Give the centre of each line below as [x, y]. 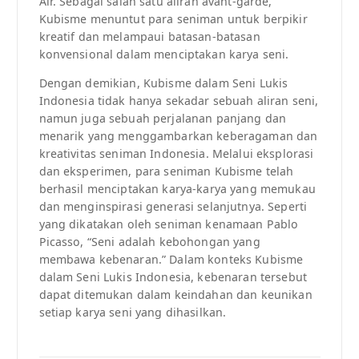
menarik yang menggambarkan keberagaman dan [178, 136]
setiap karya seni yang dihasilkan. [133, 313]
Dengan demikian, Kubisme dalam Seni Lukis [163, 83]
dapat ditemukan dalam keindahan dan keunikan [175, 295]
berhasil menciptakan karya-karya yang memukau [177, 189]
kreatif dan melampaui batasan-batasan [149, 37]
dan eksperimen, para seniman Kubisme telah [166, 171]
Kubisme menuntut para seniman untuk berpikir [173, 19]
